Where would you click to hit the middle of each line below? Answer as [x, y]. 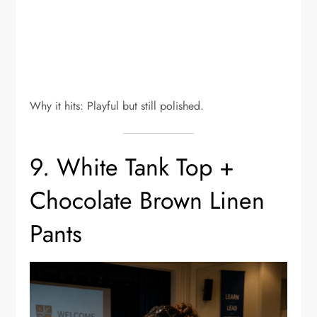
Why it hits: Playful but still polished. [117, 105]
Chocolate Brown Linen [148, 200]
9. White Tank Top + [132, 167]
